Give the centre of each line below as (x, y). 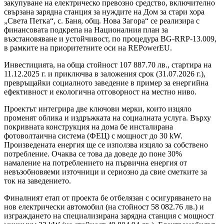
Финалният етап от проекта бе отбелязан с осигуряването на (107, 198)
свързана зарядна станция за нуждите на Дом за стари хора (104, 12)
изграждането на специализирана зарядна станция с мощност (109, 216)
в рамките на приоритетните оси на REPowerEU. (88, 48)
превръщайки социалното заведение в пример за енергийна (106, 83)
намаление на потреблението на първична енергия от (95, 163)
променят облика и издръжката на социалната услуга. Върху (107, 118)
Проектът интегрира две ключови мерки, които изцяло (98, 109)
